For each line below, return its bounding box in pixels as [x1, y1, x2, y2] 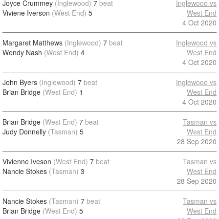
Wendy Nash [2, 47, 42, 57]
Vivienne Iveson [2, 156, 51, 166]
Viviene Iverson [2, 8, 50, 18]
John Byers [2, 77, 37, 87]
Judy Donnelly [2, 127, 46, 136]
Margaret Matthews [2, 38, 63, 47]
